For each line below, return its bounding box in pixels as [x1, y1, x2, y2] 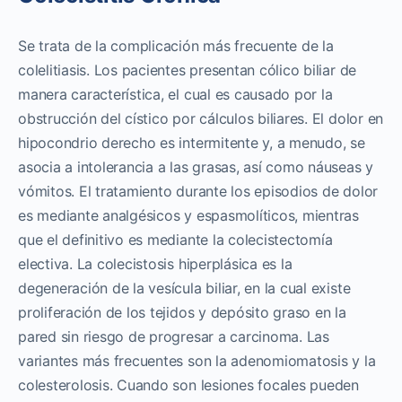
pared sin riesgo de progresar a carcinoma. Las [18, 327, 329, 345]
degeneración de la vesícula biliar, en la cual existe [18, 278, 351, 297]
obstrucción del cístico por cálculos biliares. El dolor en [18, 109, 384, 127]
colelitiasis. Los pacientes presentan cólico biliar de [18, 60, 357, 79]
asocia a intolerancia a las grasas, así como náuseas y [18, 157, 374, 176]
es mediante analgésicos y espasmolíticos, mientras [18, 205, 360, 224]
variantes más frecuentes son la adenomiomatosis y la [18, 351, 376, 370]
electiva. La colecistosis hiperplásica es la [18, 254, 293, 273]
